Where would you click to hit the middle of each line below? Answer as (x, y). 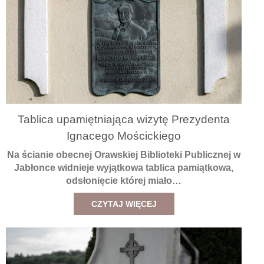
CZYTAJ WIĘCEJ (124, 204)
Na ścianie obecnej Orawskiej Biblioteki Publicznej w (124, 154)
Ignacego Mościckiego (124, 136)
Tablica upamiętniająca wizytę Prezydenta (124, 120)
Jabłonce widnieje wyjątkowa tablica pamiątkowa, (124, 167)
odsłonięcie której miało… (124, 180)
